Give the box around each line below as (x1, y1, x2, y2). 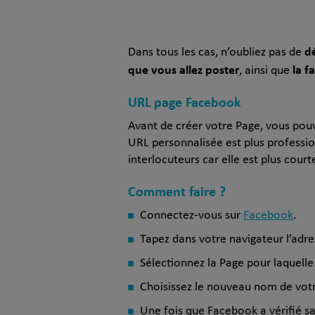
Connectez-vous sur (140, 209, 243, 222)
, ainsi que (239, 64, 292, 77)
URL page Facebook (128, 92, 241, 112)
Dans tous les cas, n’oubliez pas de (128, 46, 304, 59)
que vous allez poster (128, 60, 239, 78)
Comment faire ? (128, 181, 226, 201)
